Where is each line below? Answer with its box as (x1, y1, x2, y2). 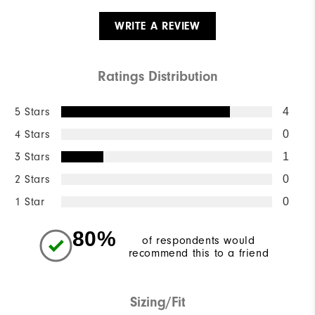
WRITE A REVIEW (114, 19, 201, 32)
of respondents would (142, 233, 255, 247)
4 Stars (15, 127, 51, 141)
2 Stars (15, 172, 51, 186)
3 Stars (15, 150, 51, 163)
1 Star (15, 195, 45, 208)
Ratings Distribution (97, 67, 218, 84)
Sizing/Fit (129, 293, 186, 310)
